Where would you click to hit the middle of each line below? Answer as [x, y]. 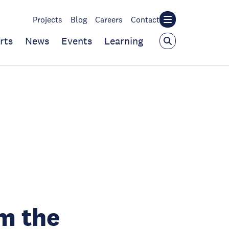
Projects [48, 19]
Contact [145, 19]
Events [77, 41]
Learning [124, 41]
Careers [109, 19]
